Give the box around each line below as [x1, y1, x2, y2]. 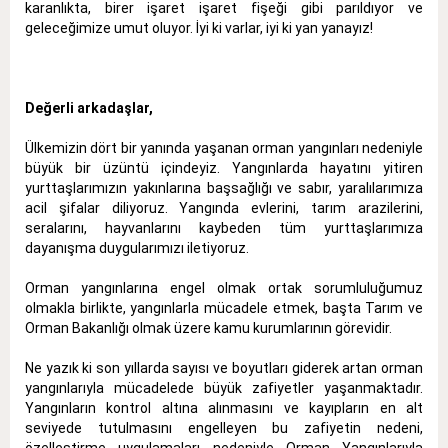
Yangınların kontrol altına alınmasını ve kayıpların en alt [25, 399, 423, 416]
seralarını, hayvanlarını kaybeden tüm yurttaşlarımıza [25, 219, 423, 236]
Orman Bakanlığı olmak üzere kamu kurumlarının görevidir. [25, 319, 392, 336]
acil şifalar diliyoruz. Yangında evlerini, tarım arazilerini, [25, 199, 423, 216]
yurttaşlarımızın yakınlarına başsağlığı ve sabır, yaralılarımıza [25, 179, 423, 196]
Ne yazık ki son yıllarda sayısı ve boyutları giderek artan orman [25, 359, 423, 376]
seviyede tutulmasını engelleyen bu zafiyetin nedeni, [25, 419, 423, 436]
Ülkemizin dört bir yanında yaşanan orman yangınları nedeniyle [25, 139, 423, 156]
